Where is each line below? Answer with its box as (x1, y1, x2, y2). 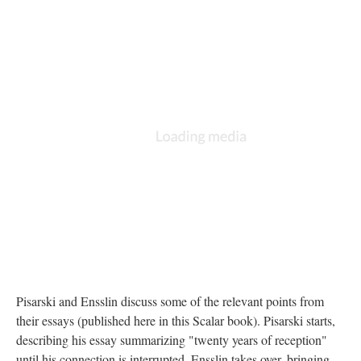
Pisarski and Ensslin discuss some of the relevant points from (16, 292, 324, 309)
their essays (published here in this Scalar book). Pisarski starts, (16, 311, 335, 329)
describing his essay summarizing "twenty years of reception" (16, 330, 327, 348)
